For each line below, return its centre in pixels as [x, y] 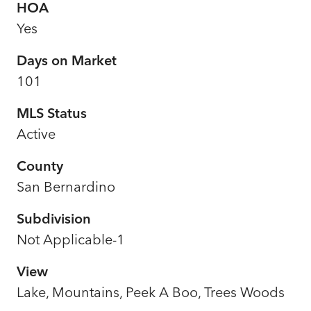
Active [36, 133]
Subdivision [54, 218]
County [40, 165]
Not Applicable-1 [71, 239]
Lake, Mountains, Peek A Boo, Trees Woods [151, 292]
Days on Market [67, 60]
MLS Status [52, 112]
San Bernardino [66, 186]
